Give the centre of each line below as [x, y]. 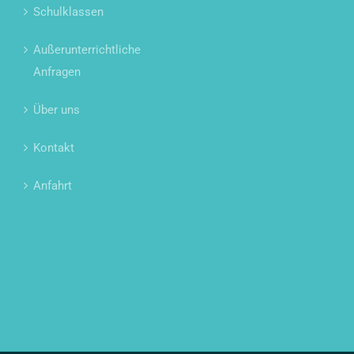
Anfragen [57, 72]
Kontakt [54, 148]
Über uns [56, 110]
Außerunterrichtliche [87, 50]
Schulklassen [68, 12]
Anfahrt [53, 186]
